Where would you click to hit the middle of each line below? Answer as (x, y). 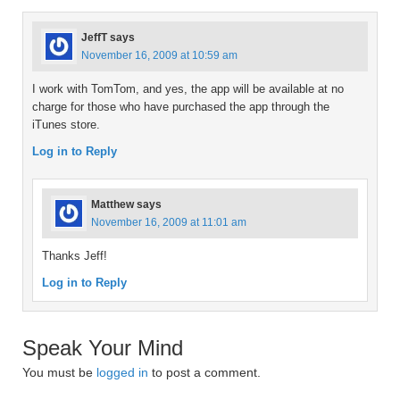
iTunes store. (66, 125)
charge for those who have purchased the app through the (181, 107)
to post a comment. (204, 372)
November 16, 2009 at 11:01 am (169, 222)
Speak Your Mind (103, 348)
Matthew (112, 204)
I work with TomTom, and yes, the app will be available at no (188, 89)
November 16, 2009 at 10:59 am (159, 55)
